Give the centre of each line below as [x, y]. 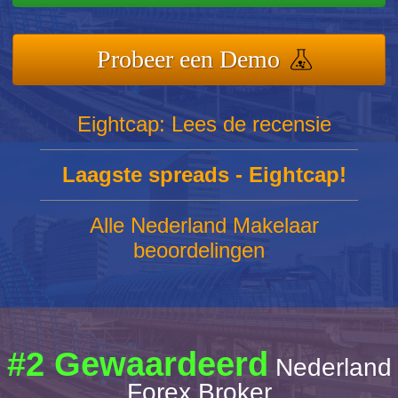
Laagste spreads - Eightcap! [204, 174]
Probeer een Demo [188, 59]
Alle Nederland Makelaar [204, 225]
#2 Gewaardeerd [137, 364]
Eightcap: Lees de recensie [204, 123]
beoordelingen [199, 250]
